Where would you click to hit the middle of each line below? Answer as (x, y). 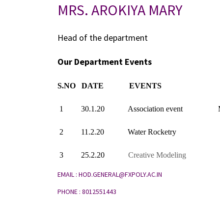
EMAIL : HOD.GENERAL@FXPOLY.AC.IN (110, 175)
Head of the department (103, 38)
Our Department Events (105, 62)
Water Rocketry (152, 132)
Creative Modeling (157, 155)
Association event (155, 109)
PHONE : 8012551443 (87, 192)
